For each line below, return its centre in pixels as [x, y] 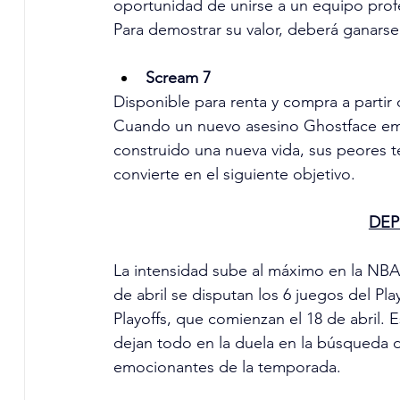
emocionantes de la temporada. [227, 367]
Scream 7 [178, 78]
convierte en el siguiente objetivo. [234, 175]
